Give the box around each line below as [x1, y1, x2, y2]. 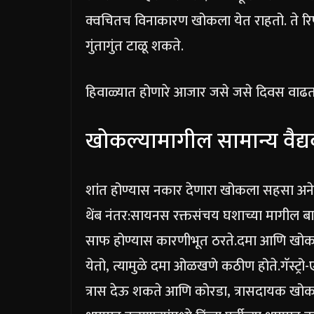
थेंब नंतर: [86, 204, 130, 228]
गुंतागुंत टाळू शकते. [86, 34, 184, 59]
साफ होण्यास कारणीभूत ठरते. [86, 229, 237, 254]
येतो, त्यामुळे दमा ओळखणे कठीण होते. [86, 254, 280, 279]
